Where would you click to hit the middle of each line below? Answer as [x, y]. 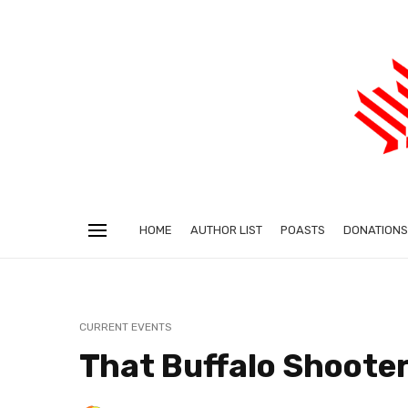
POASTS [303, 230]
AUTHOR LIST [226, 230]
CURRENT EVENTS [126, 327]
